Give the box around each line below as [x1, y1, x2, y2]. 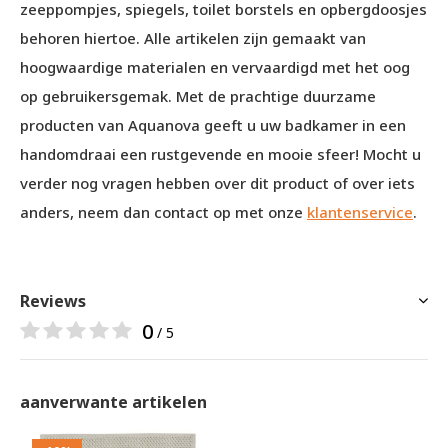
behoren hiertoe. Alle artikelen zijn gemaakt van [20, 28, 366, 48]
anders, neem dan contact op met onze [20, 202, 307, 222]
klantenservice [307, 202, 413, 222]
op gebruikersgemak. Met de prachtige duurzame [20, 86, 376, 106]
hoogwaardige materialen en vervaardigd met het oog [20, 57, 410, 77]
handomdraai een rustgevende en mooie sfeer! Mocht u [20, 144, 421, 164]
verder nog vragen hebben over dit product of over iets [20, 173, 415, 193]
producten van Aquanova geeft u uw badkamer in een [20, 115, 406, 135]
